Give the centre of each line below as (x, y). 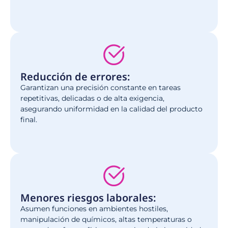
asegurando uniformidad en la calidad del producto (111, 109)
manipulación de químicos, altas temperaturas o (106, 219)
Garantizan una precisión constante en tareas (101, 87)
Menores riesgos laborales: (88, 197)
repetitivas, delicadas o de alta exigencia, (92, 98)
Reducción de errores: (75, 76)
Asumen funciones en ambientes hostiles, (94, 208)
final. (29, 119)
